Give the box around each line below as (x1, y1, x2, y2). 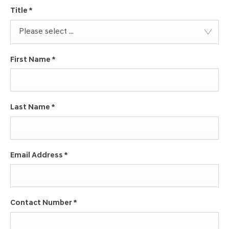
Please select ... (19, 27, 74, 36)
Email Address (10, 151, 64, 159)
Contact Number (10, 199, 73, 208)
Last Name (10, 104, 51, 112)
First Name (10, 56, 52, 64)
